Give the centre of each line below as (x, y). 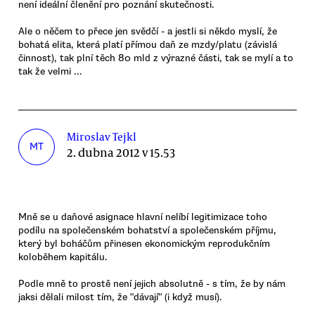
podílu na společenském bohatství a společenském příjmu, (147, 230)
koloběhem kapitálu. (63, 257)
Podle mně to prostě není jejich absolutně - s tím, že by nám (152, 283)
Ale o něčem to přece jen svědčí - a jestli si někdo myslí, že (148, 31)
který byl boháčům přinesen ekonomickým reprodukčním (144, 243)
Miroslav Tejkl (102, 136)
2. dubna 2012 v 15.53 (121, 152)
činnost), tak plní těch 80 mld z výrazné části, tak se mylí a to (156, 58)
